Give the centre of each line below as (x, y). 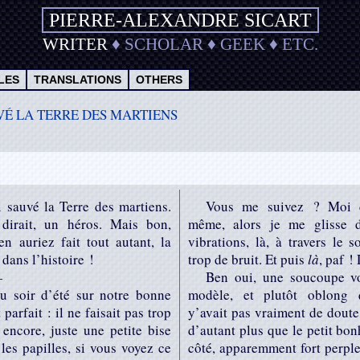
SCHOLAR (164, 44)
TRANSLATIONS (78, 80)
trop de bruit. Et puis (248, 259)
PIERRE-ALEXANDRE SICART (180, 20)
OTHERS (159, 80)
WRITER (75, 44)
